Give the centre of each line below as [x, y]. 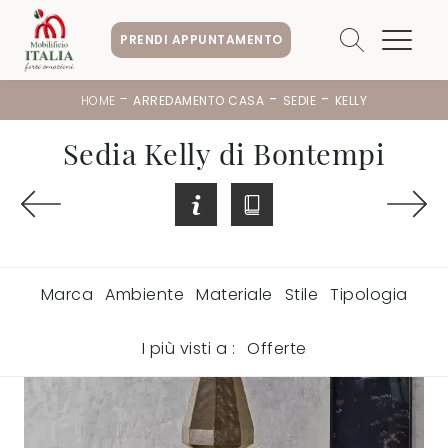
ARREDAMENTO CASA [199, 100]
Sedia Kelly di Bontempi [224, 152]
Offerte [277, 348]
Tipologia [369, 294]
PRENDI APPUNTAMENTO [201, 39]
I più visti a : [188, 348]
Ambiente [144, 294]
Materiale [234, 294]
